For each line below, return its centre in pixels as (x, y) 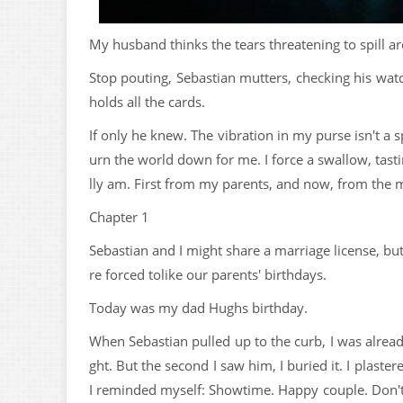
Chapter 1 (119, 217)
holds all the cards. (147, 102)
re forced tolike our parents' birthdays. (208, 274)
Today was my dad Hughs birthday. (198, 308)
